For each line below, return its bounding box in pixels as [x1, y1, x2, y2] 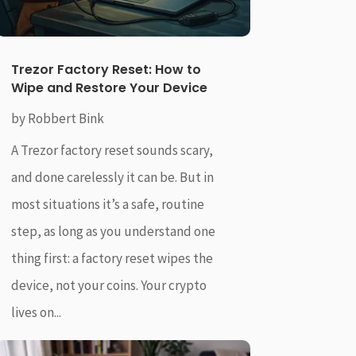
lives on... [10, 304, 61, 322]
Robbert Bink [27, 110, 104, 128]
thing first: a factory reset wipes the [10, 250, 213, 268]
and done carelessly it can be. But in [10, 168, 214, 187]
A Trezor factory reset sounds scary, [10, 141, 213, 160]
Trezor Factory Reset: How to [10, 60, 201, 79]
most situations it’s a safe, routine [10, 195, 204, 214]
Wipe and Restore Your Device [10, 79, 211, 98]
